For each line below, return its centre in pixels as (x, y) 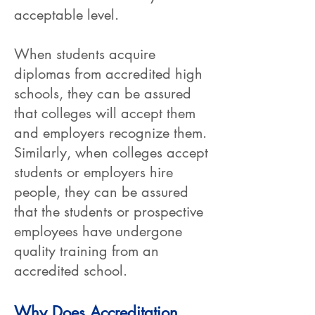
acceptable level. (66, 15)
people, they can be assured (101, 192)
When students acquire (85, 54)
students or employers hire (94, 172)
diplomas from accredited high (108, 74)
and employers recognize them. (110, 133)
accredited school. (71, 271)
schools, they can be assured (103, 94)
